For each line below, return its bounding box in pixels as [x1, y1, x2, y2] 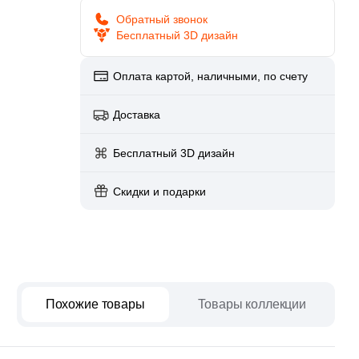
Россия [159, 59, 202, 73]
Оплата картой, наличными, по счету [112, 69, 308, 83]
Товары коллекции [197, 297, 306, 311]
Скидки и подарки [112, 184, 206, 198]
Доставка [112, 107, 160, 121]
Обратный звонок [115, 13, 208, 26]
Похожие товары [45, 297, 145, 311]
